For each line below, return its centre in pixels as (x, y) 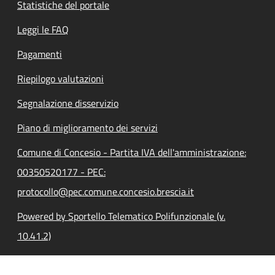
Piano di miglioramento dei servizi (87, 127)
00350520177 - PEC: (61, 172)
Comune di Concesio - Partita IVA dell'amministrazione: (132, 152)
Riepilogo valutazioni (60, 78)
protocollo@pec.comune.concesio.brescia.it (106, 191)
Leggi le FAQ (43, 29)
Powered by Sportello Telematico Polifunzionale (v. (121, 216)
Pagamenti (40, 54)
